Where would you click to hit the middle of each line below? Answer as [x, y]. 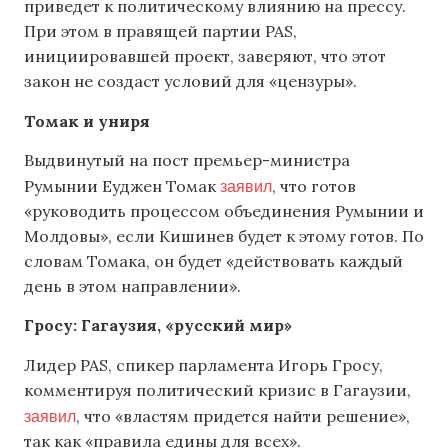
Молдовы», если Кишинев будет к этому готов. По [224, 235]
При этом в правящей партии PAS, [160, 31]
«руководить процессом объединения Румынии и [224, 210]
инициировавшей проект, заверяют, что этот [205, 56]
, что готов [314, 185]
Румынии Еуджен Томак [122, 185]
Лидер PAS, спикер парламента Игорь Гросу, [203, 364]
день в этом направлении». [132, 285]
